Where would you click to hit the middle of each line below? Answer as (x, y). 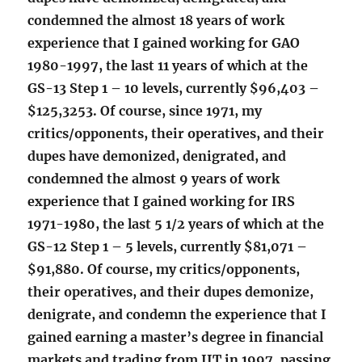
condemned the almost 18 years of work (156, 21)
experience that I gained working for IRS (162, 202)
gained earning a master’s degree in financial (176, 337)
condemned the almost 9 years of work (154, 179)
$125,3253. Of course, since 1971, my (145, 111)
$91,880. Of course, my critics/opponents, (164, 269)
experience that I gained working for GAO (164, 43)
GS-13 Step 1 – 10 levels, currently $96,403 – (174, 88)
